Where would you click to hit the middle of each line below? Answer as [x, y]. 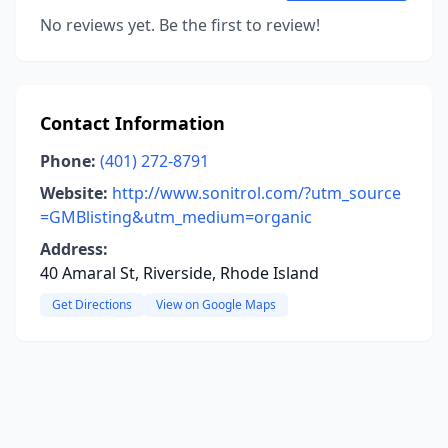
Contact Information [132, 123]
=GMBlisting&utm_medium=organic [176, 217]
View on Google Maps [216, 304]
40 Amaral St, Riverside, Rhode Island [179, 273]
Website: [74, 193]
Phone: [68, 161]
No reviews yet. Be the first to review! [180, 25]
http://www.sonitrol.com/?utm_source [256, 193]
